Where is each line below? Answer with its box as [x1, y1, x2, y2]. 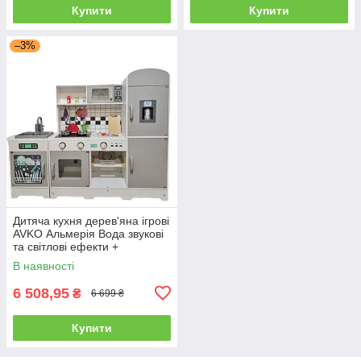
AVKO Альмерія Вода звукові [13, 226, 164, 240]
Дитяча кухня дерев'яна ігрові [13, 214, 169, 227]
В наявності [13, 259, 74, 272]
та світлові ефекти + [13, 239, 118, 253]
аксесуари [13, 252, 67, 266]
